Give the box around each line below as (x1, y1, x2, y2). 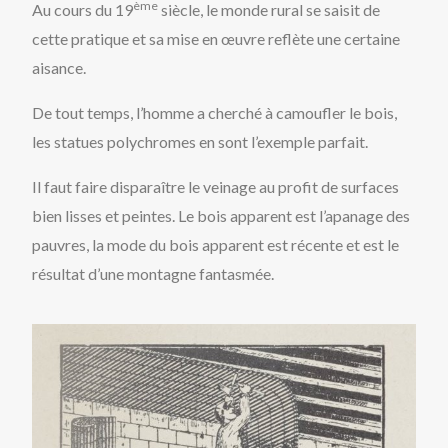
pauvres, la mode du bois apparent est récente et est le (32, 234, 400, 254)
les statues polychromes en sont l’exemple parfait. (32, 131, 369, 151)
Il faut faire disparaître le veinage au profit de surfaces (32, 176, 400, 196)
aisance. (32, 57, 87, 77)
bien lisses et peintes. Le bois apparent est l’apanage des (32, 205, 411, 225)
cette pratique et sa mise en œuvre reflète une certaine (32, 28, 401, 48)
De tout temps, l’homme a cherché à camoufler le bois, (32, 102, 398, 122)
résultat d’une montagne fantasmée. (32, 263, 275, 283)
